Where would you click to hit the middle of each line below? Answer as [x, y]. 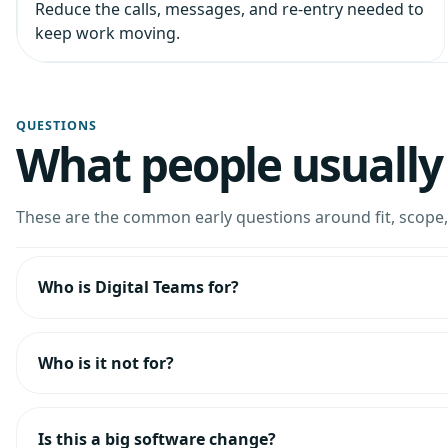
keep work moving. [107, 32]
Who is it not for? [105, 362]
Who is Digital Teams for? [138, 287]
